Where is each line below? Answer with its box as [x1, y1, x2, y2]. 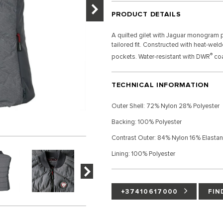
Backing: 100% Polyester [111, 117, 182, 126]
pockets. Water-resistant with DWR [111, 53, 210, 61]
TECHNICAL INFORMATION [111, 80, 209, 89]
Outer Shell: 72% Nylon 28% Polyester [111, 102, 220, 110]
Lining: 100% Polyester [111, 149, 175, 158]
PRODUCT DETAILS [111, 9, 181, 18]
